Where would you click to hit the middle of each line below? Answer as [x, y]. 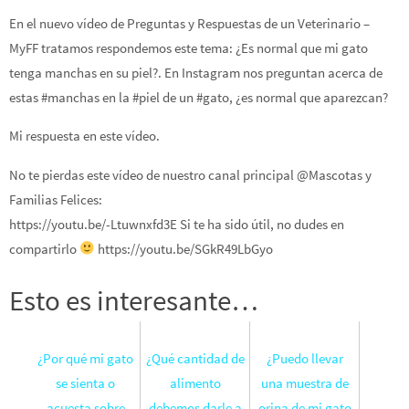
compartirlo [44, 248]
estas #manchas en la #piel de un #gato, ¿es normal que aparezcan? [199, 97]
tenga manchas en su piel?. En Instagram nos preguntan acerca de [196, 73]
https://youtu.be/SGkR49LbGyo [184, 248]
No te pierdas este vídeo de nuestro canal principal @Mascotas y [190, 174]
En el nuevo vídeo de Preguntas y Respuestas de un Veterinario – [189, 23]
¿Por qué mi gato [86, 358]
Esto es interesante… [134, 299]
